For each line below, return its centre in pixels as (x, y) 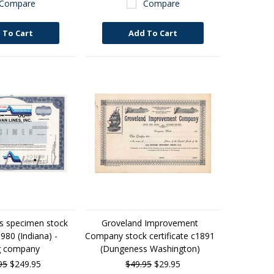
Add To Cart (153, 33)
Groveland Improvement (150, 223)
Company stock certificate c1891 (150, 236)
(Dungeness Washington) (150, 249)
